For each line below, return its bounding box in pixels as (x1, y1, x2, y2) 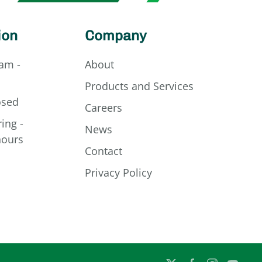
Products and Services (84, 79, 194, 93)
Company (84, 27, 147, 44)
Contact (84, 144, 122, 158)
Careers (84, 101, 122, 115)
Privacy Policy (84, 166, 152, 180)
